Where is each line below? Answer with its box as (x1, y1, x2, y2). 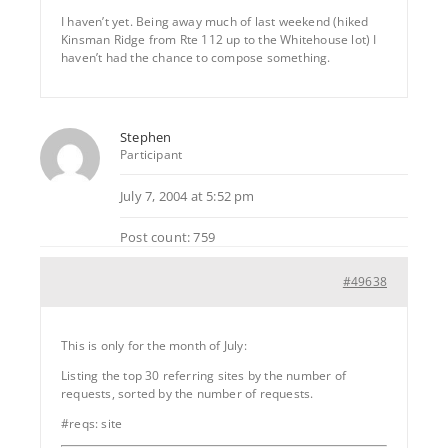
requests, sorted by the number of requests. (61, 384, 314, 402)
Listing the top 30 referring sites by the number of (61, 366, 346, 384)
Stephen (120, 127, 172, 146)
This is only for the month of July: (61, 336, 247, 354)
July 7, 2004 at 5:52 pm (120, 186, 255, 205)
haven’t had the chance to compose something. (61, 48, 331, 66)
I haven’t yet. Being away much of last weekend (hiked (61, 12, 369, 30)
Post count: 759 (120, 227, 215, 246)
